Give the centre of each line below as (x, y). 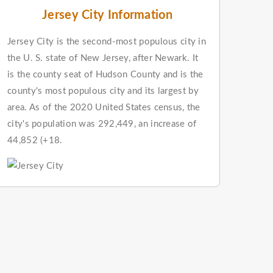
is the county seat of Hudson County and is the (105, 74)
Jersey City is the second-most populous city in (107, 41)
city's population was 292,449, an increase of (102, 124)
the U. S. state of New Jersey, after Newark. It (103, 58)
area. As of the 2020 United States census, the (104, 107)
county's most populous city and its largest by (103, 91)
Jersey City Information (107, 15)
